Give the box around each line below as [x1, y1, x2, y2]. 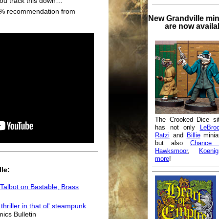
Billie [186, 131, 200, 139]
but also [155, 139, 190, 147]
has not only [155, 124, 200, 131]
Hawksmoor [155, 147, 188, 155]
